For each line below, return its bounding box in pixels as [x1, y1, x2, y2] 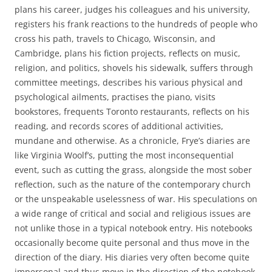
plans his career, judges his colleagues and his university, [15, 4, 250, 15]
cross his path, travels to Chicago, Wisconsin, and [15, 33, 216, 44]
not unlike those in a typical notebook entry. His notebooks [15, 222, 253, 234]
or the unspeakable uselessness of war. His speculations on [15, 193, 257, 205]
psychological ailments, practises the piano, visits [15, 91, 216, 103]
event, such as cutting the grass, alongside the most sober [15, 164, 252, 175]
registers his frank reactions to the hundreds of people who [15, 18, 257, 30]
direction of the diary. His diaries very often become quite [15, 251, 250, 263]
